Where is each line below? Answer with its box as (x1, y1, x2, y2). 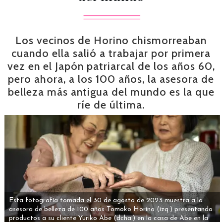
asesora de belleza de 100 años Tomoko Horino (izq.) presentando (8, 205, 213, 213)
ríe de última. (77, 98, 145, 111)
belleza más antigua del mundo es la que (7, 85, 215, 98)
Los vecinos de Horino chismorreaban (15, 34, 207, 47)
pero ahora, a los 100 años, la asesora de (8, 72, 214, 85)
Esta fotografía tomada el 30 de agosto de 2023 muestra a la (8, 196, 203, 204)
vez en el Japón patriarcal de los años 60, (7, 59, 215, 72)
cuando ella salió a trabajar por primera (11, 47, 211, 59)
